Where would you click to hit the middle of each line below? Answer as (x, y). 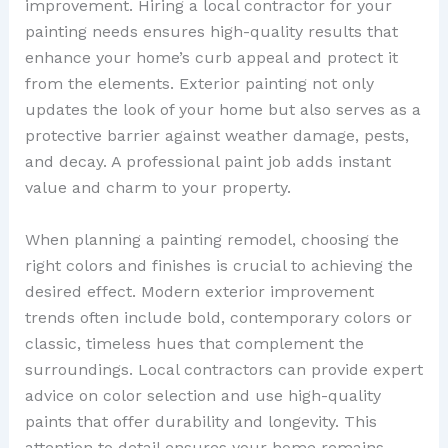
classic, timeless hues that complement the (194, 344)
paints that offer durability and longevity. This (200, 422)
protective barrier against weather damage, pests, (216, 136)
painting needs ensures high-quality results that (211, 32)
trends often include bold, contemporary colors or (218, 318)
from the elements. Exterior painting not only (199, 84)
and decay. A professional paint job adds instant (207, 162)
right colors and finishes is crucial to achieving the (218, 266)
